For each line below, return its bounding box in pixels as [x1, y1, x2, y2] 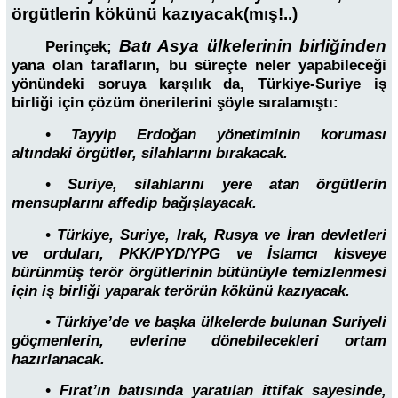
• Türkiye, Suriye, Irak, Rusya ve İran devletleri [44, 226, 386, 243]
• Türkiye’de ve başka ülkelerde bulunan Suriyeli [44, 313, 386, 330]
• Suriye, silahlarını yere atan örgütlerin [44, 176, 386, 194]
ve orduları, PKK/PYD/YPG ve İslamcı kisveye [12, 244, 386, 262]
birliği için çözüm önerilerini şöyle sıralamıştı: [12, 94, 338, 112]
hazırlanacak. [12, 350, 105, 368]
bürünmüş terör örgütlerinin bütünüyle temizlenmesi [12, 263, 386, 281]
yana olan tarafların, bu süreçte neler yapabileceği [12, 57, 386, 75]
